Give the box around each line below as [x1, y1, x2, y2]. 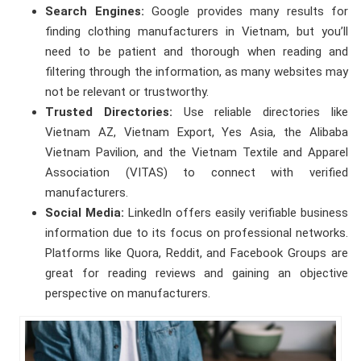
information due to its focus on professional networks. [45, 226, 348, 241]
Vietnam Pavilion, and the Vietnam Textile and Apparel [45, 145, 348, 160]
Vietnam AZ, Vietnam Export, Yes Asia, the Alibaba [45, 125, 348, 140]
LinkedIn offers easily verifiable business [124, 205, 348, 221]
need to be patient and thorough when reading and [45, 44, 348, 60]
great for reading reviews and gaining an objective [45, 266, 348, 281]
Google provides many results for [143, 4, 348, 19]
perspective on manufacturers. [45, 286, 210, 301]
